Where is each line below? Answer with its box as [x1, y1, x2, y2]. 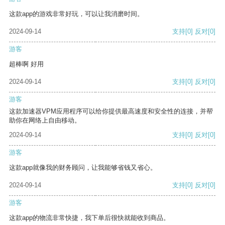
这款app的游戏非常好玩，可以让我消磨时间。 [9, 10, 144, 18]
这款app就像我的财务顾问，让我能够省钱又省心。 [9, 164, 157, 172]
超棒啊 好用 [9, 60, 44, 68]
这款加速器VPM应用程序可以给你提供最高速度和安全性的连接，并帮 [9, 107, 213, 116]
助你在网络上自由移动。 [9, 117, 81, 125]
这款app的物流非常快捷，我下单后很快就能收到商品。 [9, 214, 170, 222]
